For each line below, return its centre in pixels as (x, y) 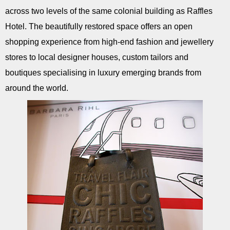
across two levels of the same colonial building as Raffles (109, 11)
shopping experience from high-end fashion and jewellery (109, 42)
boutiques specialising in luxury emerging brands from (103, 73)
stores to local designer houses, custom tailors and (97, 57)
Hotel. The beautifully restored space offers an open (99, 26)
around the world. (37, 88)
